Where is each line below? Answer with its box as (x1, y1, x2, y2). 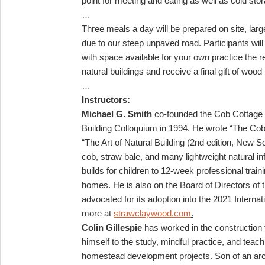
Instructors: (82, 94, 130, 105)
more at (82, 208, 114, 218)
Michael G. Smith (82, 108, 152, 119)
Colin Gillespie (82, 222, 142, 232)
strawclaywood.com (114, 208, 191, 218)
